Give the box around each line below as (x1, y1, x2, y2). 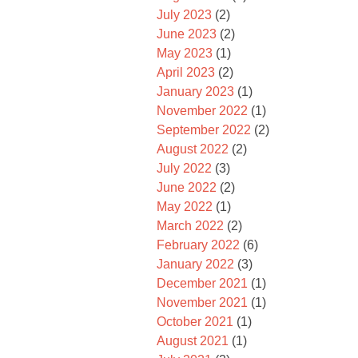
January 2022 (157, 257, 234, 271)
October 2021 (157, 315, 233, 328)
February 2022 (157, 238, 240, 252)
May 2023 (157, 46, 213, 60)
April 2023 (157, 66, 215, 79)
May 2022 (157, 200, 213, 213)
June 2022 (157, 181, 217, 194)
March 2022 (157, 219, 224, 233)
